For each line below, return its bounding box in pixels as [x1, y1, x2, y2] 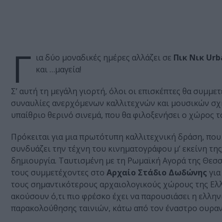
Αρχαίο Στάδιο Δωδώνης [107, 167, 207, 178]
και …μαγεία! [36, 64, 81, 75]
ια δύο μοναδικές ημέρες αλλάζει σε [36, 52, 173, 63]
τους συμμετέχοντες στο [11, 167, 107, 178]
